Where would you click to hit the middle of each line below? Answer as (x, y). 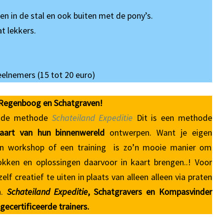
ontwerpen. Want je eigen (158, 132)
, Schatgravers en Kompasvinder (150, 192)
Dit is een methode (172, 118)
